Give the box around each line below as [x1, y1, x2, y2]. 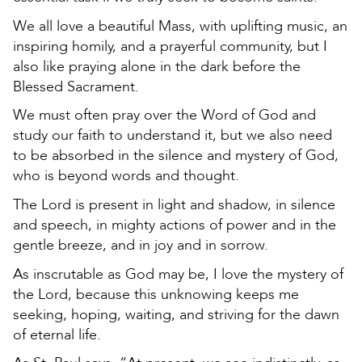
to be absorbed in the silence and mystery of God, [13, 145, 339, 166]
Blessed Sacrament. [13, 76, 139, 97]
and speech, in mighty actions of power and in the [13, 215, 336, 236]
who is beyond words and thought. [13, 166, 239, 187]
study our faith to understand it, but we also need [13, 125, 332, 146]
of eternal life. [13, 324, 101, 345]
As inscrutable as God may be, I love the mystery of [13, 263, 343, 284]
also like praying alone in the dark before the [13, 56, 301, 77]
